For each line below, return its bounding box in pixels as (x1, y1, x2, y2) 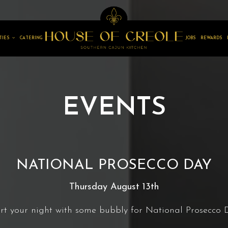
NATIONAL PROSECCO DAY (16, 158, 212, 173)
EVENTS (62, 95, 166, 121)
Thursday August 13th (69, 182, 159, 192)
